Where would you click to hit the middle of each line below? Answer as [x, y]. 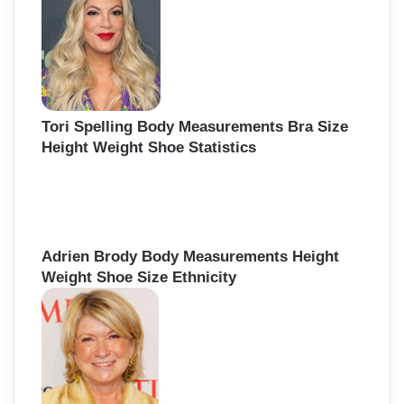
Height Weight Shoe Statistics [149, 147]
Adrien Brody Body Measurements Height [190, 257]
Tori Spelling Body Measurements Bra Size [195, 126]
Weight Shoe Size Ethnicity [139, 278]
